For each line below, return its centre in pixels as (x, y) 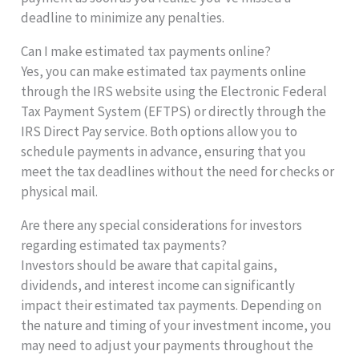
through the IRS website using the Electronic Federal (174, 91)
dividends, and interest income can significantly (158, 285)
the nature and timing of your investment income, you (177, 325)
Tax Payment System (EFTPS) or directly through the (174, 111)
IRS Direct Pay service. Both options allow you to (159, 131)
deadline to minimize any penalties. (123, 17)
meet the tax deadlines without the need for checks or (178, 171)
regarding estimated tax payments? (124, 245)
